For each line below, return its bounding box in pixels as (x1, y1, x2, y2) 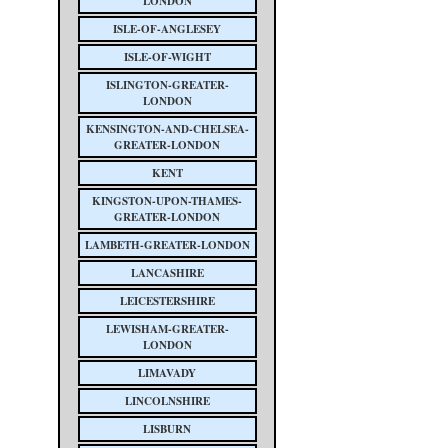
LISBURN (143, 421, 191, 437)
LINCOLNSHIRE (124, 393, 210, 409)
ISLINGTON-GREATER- (105, 77, 229, 93)
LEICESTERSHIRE (119, 293, 215, 309)
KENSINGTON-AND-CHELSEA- (85, 121, 249, 137)
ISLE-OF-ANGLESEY (113, 21, 221, 37)
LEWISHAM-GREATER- (105, 321, 229, 337)
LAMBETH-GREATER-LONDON (84, 237, 250, 253)
